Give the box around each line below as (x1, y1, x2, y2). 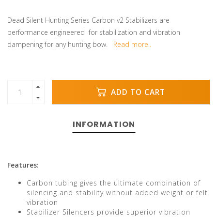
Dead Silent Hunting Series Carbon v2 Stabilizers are (7, 15, 170, 25)
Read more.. (113, 40, 151, 49)
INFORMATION (72, 119, 135, 130)
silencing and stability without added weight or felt (27, 188, 208, 197)
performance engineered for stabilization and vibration (7, 28, 180, 37)
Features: (7, 160, 39, 170)
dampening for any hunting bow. (7, 40, 113, 49)
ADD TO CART (108, 87, 165, 97)
